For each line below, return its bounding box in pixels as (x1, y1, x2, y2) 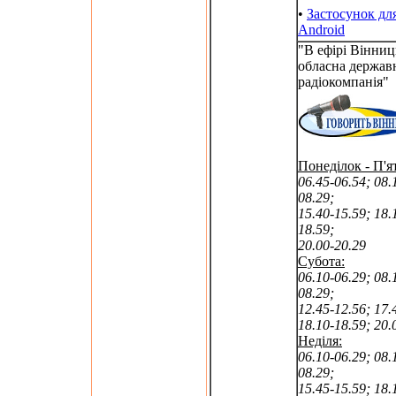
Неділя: (298, 333, 342, 348)
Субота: (298, 254, 345, 269)
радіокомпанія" (298, 74, 389, 89)
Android (298, 22, 345, 37)
